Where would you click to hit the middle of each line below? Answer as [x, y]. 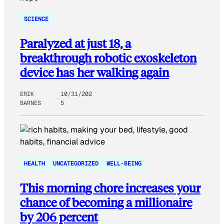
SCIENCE [36, 19]
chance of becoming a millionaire [106, 202]
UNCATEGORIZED [76, 163]
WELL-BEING [124, 163]
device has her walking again [94, 72]
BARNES [30, 103]
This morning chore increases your [110, 187]
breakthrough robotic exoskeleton [108, 58]
